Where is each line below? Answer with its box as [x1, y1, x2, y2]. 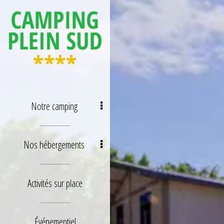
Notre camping [30, 99, 77, 113]
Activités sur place [27, 176, 82, 190]
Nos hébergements [23, 138, 84, 151]
